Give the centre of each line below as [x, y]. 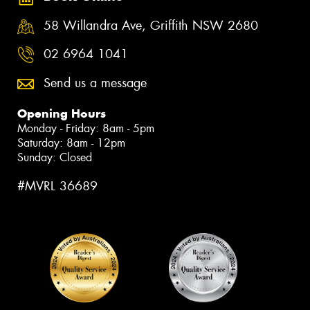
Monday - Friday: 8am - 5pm [86, 128]
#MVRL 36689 [57, 186]
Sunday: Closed [55, 157]
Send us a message [95, 83]
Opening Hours [62, 113]
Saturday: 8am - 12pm [71, 143]
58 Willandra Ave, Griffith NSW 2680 [151, 25]
